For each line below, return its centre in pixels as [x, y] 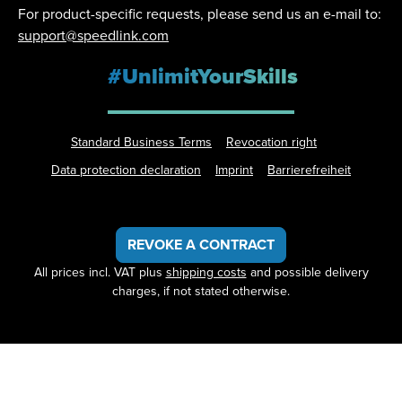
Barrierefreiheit [309, 170]
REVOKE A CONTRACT [201, 245]
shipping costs [206, 272]
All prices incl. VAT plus [100, 272]
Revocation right [271, 142]
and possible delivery [307, 272]
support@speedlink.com [93, 35]
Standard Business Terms [141, 142]
